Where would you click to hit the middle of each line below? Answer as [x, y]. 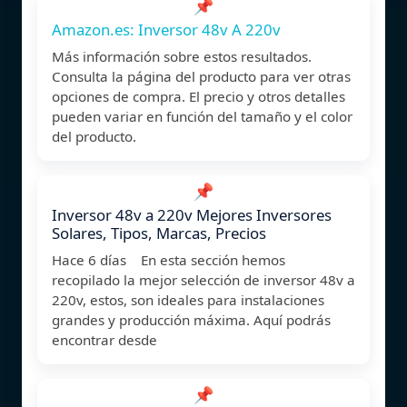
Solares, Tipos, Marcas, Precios [159, 233]
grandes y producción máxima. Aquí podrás [191, 319]
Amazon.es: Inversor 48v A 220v [166, 29]
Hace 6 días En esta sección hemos [169, 259]
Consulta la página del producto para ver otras [201, 76]
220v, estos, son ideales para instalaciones [188, 299]
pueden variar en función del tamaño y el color [202, 116]
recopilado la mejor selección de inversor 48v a [203, 279]
